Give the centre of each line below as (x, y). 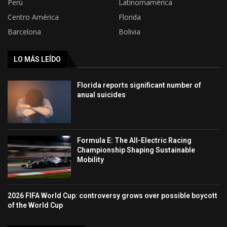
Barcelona (24, 32)
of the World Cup (35, 205)
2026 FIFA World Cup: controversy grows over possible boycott (112, 195)
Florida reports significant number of (139, 85)
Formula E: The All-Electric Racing (135, 141)
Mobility (91, 160)
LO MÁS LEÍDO (37, 60)
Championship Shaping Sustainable (136, 150)
